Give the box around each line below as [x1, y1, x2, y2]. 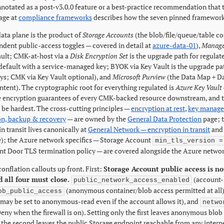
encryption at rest [131, 103, 185, 113]
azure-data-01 [152, 40, 196, 50]
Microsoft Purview [112, 72, 165, 81]
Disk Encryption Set [70, 51, 128, 60]
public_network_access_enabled [73, 176, 189, 184]
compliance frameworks [18, 12, 92, 22]
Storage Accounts [82, 30, 133, 39]
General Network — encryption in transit [88, 124, 210, 134]
